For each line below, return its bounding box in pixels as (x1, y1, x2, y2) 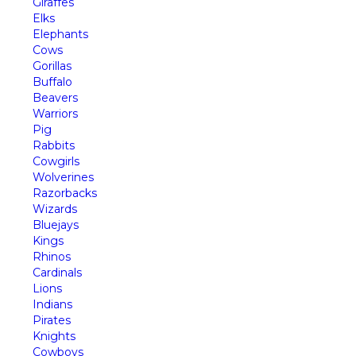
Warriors (33, 106, 78, 122)
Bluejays (33, 218, 79, 233)
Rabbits (33, 138, 75, 153)
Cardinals (33, 265, 82, 281)
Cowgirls (33, 154, 79, 169)
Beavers (33, 91, 78, 106)
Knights (33, 329, 75, 344)
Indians (33, 297, 72, 312)
